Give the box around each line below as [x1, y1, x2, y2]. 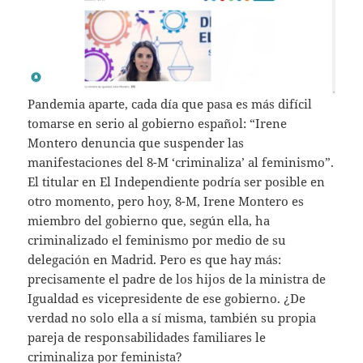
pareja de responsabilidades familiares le [28, 328, 267, 345]
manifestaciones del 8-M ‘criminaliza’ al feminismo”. [28, 153, 335, 170]
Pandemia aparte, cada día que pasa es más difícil [28, 95, 313, 112]
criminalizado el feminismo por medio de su [28, 231, 287, 248]
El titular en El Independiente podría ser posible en [28, 173, 326, 190]
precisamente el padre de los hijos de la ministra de [28, 270, 327, 287]
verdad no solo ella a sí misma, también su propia [28, 309, 317, 326]
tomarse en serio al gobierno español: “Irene [28, 114, 288, 131]
